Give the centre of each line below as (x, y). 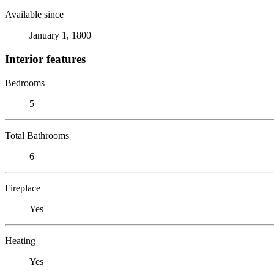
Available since (34, 15)
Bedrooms (25, 83)
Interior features (45, 59)
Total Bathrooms (37, 135)
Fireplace (23, 188)
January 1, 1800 (60, 35)
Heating (20, 240)
